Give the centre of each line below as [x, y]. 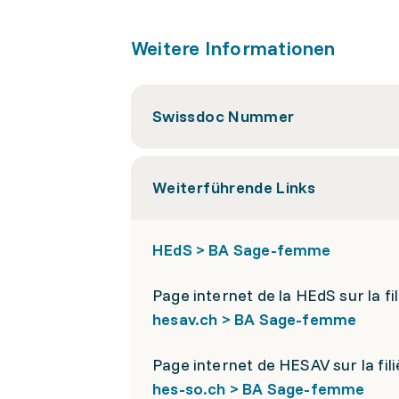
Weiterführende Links [234, 187]
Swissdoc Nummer [224, 116]
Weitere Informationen [233, 48]
